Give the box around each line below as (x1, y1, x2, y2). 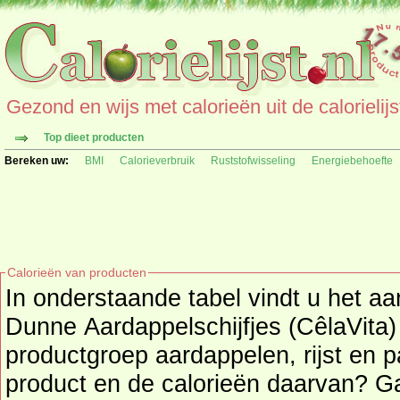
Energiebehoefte (312, 154, 393, 167)
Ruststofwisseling (211, 154, 296, 167)
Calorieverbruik (120, 154, 195, 167)
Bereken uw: (4, 154, 69, 167)
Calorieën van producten (7, 265, 146, 279)
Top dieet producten (44, 131, 144, 144)
